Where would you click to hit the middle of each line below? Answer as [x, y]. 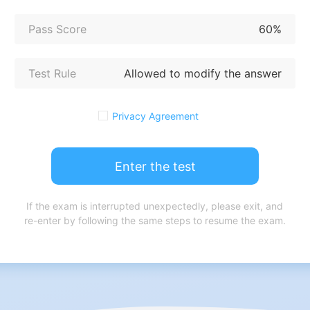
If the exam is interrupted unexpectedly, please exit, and [155, 206]
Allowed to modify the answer [202, 73]
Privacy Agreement [155, 116]
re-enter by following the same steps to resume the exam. [155, 220]
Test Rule [53, 73]
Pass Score [58, 29]
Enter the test [155, 166]
